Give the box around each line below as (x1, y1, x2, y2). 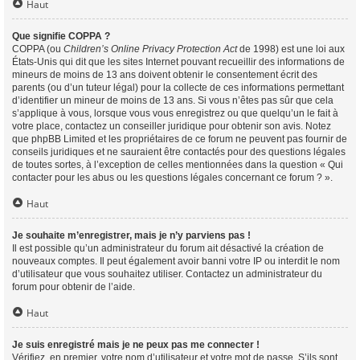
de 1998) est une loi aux (237, 43, 345, 55)
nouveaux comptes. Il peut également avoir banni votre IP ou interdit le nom (12, 256, 340, 267)
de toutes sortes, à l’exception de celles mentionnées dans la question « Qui (12, 159, 343, 170)
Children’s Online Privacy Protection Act (63, 43, 237, 55)
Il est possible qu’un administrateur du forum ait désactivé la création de (12, 243, 324, 254)
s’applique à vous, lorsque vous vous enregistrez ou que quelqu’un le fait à (12, 108, 338, 119)
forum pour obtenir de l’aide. (12, 281, 135, 292)
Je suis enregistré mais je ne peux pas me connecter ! (12, 339, 260, 350)
